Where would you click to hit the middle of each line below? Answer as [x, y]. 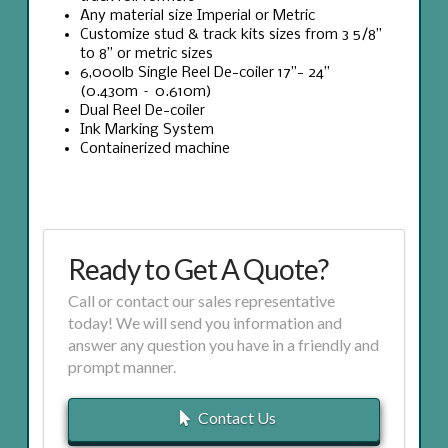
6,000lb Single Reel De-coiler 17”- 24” [205, 72]
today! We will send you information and [205, 322]
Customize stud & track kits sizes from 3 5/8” [231, 34]
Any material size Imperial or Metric [198, 15]
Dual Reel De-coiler [143, 110]
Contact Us [236, 417]
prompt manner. [122, 366]
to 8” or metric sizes [147, 53]
